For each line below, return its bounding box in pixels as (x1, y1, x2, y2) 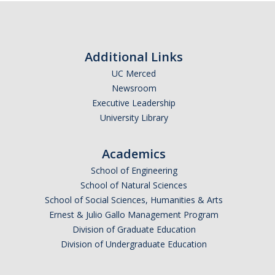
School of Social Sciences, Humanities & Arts (45, 194, 223, 206)
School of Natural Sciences (80, 179, 187, 192)
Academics (102, 145, 166, 163)
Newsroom (111, 82, 157, 95)
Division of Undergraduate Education (61, 238, 207, 250)
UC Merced (112, 68, 156, 80)
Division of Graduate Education (72, 223, 196, 236)
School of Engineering (90, 165, 177, 177)
